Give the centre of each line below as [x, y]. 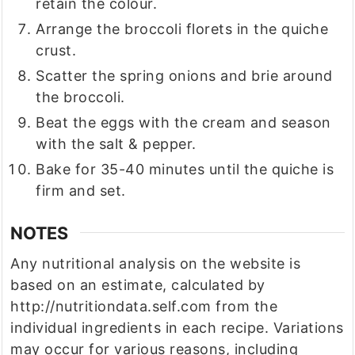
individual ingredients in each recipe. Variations [177, 327]
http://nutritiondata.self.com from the [144, 306]
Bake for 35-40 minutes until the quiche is [185, 170]
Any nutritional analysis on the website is [156, 263]
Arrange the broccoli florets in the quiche [182, 29]
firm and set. [81, 191]
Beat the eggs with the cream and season [183, 123]
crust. [56, 51]
